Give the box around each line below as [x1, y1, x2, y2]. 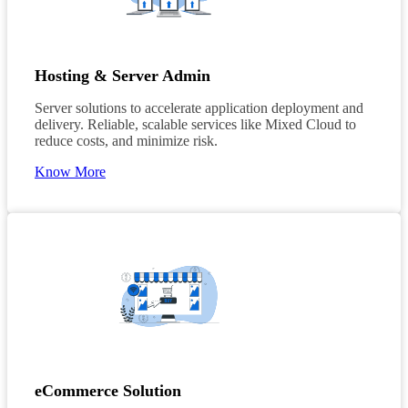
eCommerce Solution [35, 381, 181, 400]
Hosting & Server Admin [35, 66, 210, 85]
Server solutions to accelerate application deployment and [35, 99, 363, 116]
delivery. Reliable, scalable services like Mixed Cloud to [35, 116, 356, 132]
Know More [35, 163, 106, 179]
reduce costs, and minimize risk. [35, 132, 218, 148]
